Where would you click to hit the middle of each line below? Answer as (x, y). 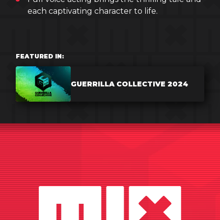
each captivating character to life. (93, 11)
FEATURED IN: (40, 56)
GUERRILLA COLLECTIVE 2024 (129, 84)
